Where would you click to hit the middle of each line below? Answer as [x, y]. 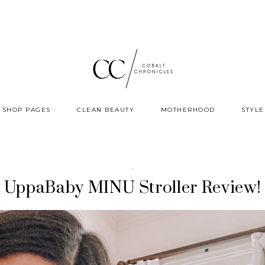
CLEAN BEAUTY [106, 109]
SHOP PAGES [26, 109]
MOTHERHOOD [188, 109]
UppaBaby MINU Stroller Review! [132, 188]
